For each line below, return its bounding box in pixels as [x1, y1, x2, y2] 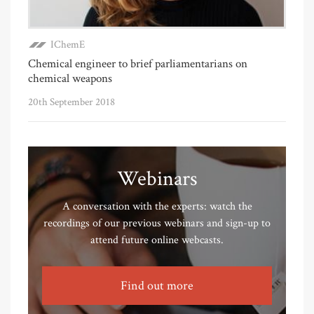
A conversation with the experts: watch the [62, 199, 252, 214]
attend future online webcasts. [90, 233, 224, 248]
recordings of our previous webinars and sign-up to [43, 216, 271, 231]
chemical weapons [28, 71, 112, 87]
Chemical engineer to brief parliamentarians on [28, 56, 247, 72]
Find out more [121, 278, 193, 294]
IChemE [50, 38, 85, 52]
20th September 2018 [28, 95, 115, 109]
